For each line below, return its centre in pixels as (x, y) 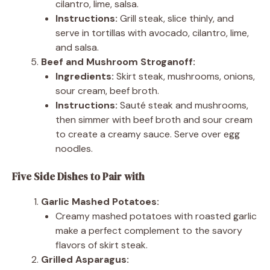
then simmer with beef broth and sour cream (154, 119)
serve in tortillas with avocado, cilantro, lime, (152, 33)
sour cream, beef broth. (107, 90)
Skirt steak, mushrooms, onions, (184, 76)
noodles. (74, 148)
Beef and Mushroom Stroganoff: (118, 61)
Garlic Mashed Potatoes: (100, 201)
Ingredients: (85, 76)
